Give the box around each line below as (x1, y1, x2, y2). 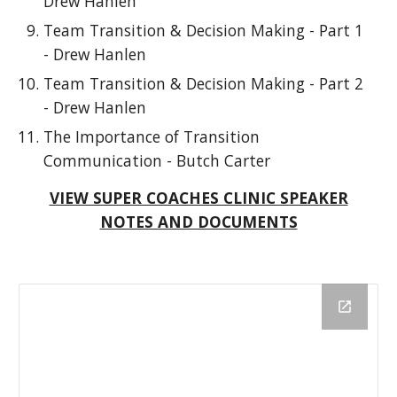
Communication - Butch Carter (43, 150, 271, 171)
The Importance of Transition (43, 126, 261, 147)
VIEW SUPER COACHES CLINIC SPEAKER (49, 187, 348, 208)
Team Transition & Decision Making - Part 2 (43, 73, 364, 94)
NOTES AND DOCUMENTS (99, 211, 298, 232)
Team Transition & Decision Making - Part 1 (43, 19, 364, 41)
